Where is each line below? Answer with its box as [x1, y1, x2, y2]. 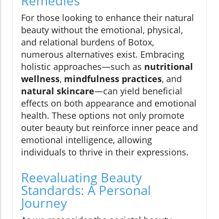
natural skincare [21, 85, 94, 97]
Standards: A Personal [21, 181, 151, 199]
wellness [21, 73, 60, 85]
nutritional [144, 61, 193, 73]
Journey [21, 194, 67, 212]
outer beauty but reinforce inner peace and [21, 122, 198, 134]
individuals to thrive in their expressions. [21, 146, 189, 158]
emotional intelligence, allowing [21, 134, 152, 146]
